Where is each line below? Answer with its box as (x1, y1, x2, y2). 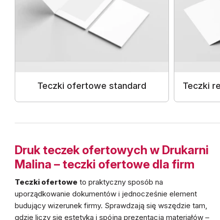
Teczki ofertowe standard (37, 81, 146, 91)
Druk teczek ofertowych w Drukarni (15, 143, 209, 157)
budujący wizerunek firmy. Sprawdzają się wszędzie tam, (15, 201, 207, 210)
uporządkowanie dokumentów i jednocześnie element (15, 189, 197, 198)
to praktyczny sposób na (78, 177, 163, 187)
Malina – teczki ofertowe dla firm (15, 157, 194, 171)
